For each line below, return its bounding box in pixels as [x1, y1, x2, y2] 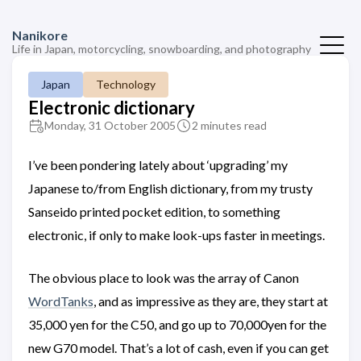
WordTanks [28, 293, 93, 309]
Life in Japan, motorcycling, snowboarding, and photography [12, 42, 311, 56]
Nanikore [12, 27, 68, 43]
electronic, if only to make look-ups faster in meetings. [28, 227, 325, 243]
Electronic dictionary [28, 97, 195, 118]
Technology [96, 77, 156, 91]
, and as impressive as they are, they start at [93, 293, 328, 309]
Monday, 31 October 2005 [44, 118, 176, 132]
